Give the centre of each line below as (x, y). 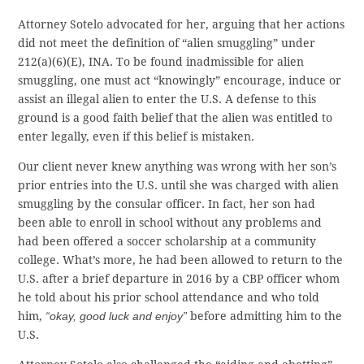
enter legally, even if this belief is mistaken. (136, 137)
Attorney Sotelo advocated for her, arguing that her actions (182, 25)
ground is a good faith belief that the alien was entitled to (175, 118)
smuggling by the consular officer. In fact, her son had (167, 204)
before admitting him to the (265, 316)
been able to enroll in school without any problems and (170, 223)
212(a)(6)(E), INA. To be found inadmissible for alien (161, 62)
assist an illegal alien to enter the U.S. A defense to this (167, 100)
